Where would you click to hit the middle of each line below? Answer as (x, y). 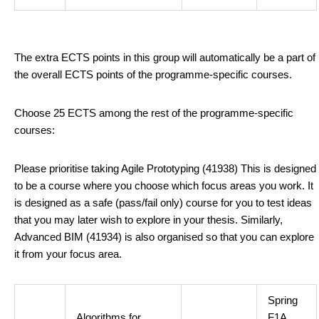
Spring (283, 300)
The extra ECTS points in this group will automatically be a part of (165, 57)
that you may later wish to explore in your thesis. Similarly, (148, 220)
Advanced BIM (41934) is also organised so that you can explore (164, 237)
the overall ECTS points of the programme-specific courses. (153, 74)
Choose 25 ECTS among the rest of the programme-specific (154, 113)
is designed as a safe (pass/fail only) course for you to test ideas (163, 203)
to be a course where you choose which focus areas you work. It (164, 185)
